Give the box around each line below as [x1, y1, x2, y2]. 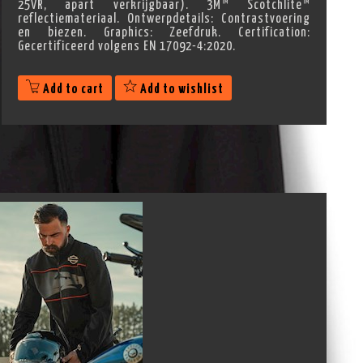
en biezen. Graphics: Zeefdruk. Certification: [18, 25, 311, 39]
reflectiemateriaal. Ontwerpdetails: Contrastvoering [18, 11, 311, 25]
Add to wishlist [138, 82, 224, 96]
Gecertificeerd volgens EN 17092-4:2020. [18, 39, 237, 53]
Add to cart [41, 82, 105, 96]
